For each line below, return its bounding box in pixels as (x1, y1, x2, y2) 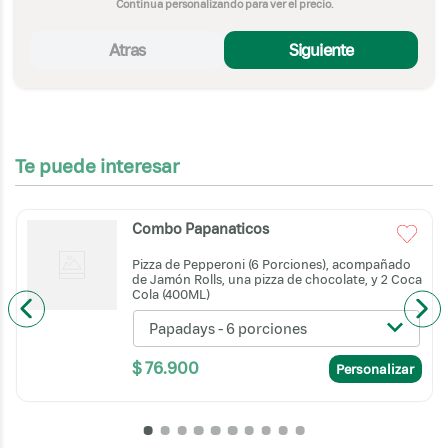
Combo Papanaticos (131, 219, 269, 237)
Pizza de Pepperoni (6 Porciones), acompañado (131, 257, 411, 273)
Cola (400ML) (131, 287, 210, 303)
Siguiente (288, 39, 354, 59)
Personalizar (336, 360, 414, 377)
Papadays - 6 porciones (149, 319, 308, 337)
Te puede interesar (15, 155, 179, 178)
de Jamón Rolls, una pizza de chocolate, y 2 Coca (131, 272, 422, 288)
